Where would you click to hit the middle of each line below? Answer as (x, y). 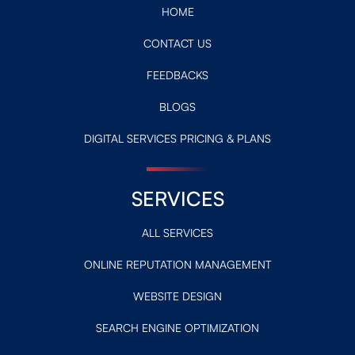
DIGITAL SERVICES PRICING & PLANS (177, 139)
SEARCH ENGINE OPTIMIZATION (177, 328)
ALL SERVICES (177, 233)
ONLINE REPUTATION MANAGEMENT (177, 265)
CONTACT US (177, 44)
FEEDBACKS (177, 75)
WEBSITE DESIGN (177, 296)
